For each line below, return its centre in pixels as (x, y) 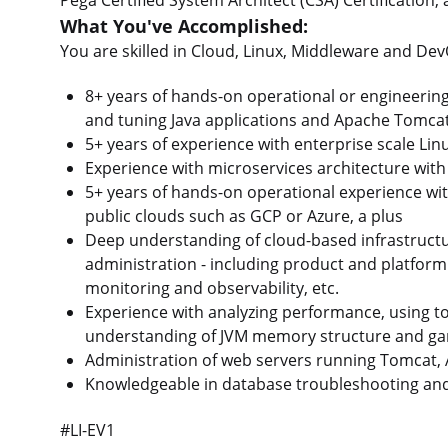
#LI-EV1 (87, 429)
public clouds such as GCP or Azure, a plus (243, 216)
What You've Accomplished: (184, 25)
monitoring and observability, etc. (211, 288)
